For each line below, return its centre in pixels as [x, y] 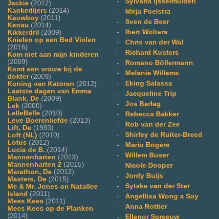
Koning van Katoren [41, 84]
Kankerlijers [27, 10]
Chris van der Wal [154, 42]
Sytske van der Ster [157, 186]
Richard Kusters [152, 52]
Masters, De [27, 179]
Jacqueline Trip [151, 93]
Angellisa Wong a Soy [162, 196]
